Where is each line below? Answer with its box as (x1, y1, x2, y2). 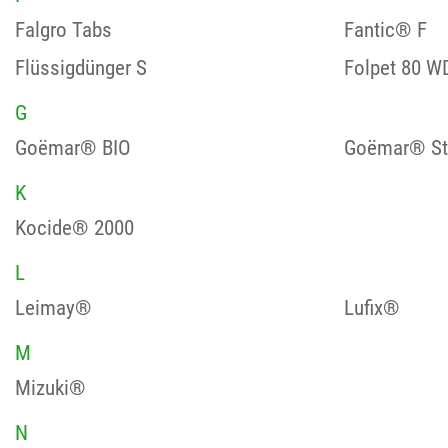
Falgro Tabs (15, 17, 112, 43)
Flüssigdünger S (15, 55, 147, 81)
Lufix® (343, 295, 400, 321)
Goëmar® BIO (15, 135, 131, 161)
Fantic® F (343, 17, 427, 43)
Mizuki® (15, 375, 86, 401)
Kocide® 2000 (15, 215, 134, 241)
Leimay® (15, 295, 92, 321)
